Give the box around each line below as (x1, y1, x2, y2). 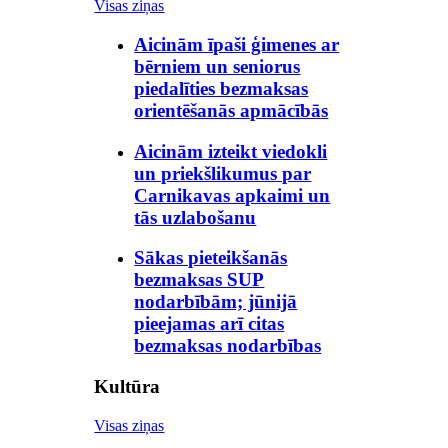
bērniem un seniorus (134, 55, 301, 77)
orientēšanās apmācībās (134, 99, 329, 121)
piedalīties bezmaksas (134, 77, 309, 99)
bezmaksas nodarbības (134, 335, 322, 357)
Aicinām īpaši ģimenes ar (134, 33, 340, 55)
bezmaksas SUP (134, 269, 265, 291)
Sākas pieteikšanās (134, 247, 288, 269)
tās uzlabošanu (134, 206, 257, 228)
